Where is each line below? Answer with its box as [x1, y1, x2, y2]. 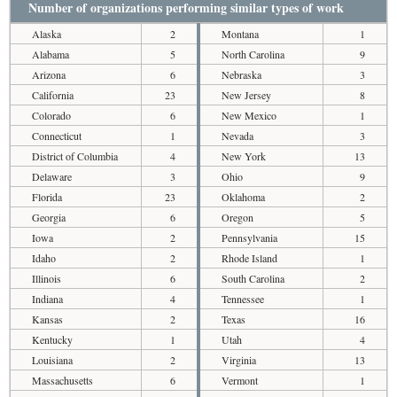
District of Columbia [32, 149, 118, 163]
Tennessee [222, 292, 264, 306]
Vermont [222, 373, 258, 387]
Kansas [32, 312, 63, 326]
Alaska [32, 27, 61, 41]
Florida [32, 190, 62, 204]
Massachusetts [32, 373, 93, 387]
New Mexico [222, 108, 276, 122]
